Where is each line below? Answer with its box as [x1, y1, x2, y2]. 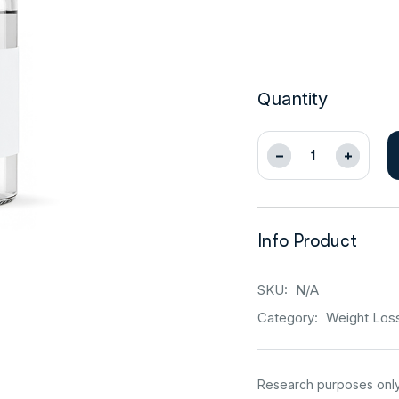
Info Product [257, 231, 357, 251]
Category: [257, 309, 322, 326]
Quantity [257, 88, 328, 110]
